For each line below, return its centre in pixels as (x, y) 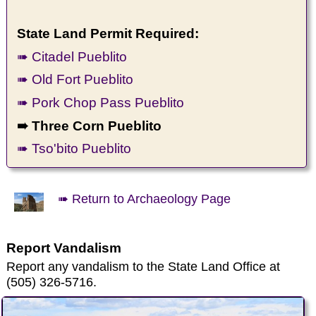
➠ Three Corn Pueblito (90, 125)
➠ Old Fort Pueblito (75, 79)
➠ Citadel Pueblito (72, 56)
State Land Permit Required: (108, 34)
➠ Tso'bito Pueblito (74, 148)
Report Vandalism (63, 247)
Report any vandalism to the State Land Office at (143, 266)
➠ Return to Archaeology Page (144, 199)
